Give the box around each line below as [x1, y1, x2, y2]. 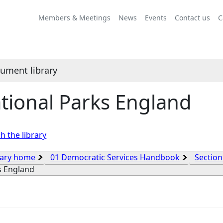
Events [145, 12, 167, 22]
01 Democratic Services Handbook [50, 152, 180, 163]
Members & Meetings [38, 12, 111, 22]
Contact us [175, 12, 210, 22]
